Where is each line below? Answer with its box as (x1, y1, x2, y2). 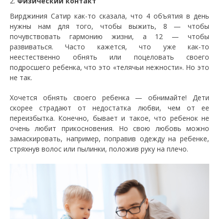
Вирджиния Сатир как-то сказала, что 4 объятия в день (10, 11, 209, 21)
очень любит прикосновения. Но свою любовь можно (10, 123, 209, 133)
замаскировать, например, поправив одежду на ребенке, (10, 133, 209, 143)
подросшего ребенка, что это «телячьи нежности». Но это (10, 62, 209, 72)
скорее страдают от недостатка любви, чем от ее (10, 103, 209, 112)
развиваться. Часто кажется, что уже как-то (10, 42, 209, 51)
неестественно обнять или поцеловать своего (10, 52, 209, 62)
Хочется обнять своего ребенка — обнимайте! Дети (10, 92, 209, 102)
